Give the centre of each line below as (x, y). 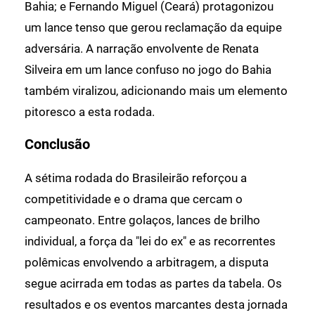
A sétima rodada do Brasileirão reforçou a (136, 178)
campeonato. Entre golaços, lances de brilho (142, 220)
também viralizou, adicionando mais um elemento (156, 90)
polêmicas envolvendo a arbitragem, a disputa (147, 262)
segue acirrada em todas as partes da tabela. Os (153, 283)
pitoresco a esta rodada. (90, 111)
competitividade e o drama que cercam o (134, 199)
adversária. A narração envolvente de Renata (142, 48)
